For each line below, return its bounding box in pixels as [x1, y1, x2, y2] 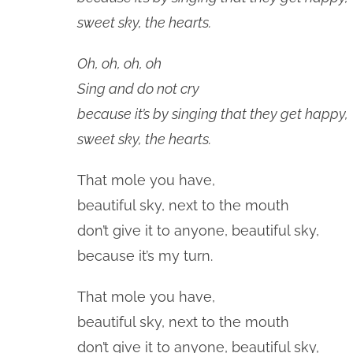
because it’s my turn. [77, 247, 213, 264]
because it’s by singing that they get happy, [77, 106, 348, 122]
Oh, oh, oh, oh [77, 55, 162, 72]
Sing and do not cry [77, 80, 199, 97]
